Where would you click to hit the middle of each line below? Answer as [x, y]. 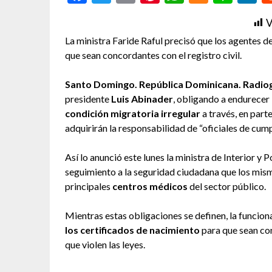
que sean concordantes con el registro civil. [153, 55]
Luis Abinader [142, 98]
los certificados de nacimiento [133, 229]
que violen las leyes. [105, 244]
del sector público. [227, 186]
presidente [88, 98]
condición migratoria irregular [134, 113]
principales [89, 186]
